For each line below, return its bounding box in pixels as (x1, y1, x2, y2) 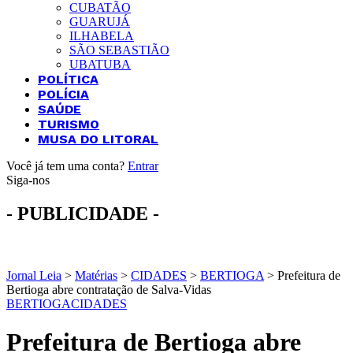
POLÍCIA (38, 87, 89, 102)
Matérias (75, 268, 117, 282)
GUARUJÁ (69, 15, 130, 28)
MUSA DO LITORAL (38, 132, 158, 147)
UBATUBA (69, 58, 131, 71)
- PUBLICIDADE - (6, 203, 159, 224)
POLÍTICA (38, 72, 98, 87)
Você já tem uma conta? (6, 159, 128, 173)
